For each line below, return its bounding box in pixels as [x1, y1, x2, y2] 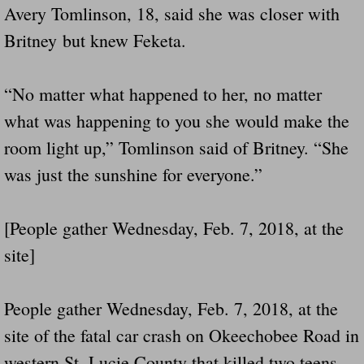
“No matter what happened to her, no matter [4, 81, 322, 106]
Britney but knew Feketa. [4, 28, 186, 52]
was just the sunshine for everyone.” [4, 162, 262, 186]
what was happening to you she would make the [4, 108, 349, 132]
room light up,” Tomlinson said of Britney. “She [4, 135, 349, 159]
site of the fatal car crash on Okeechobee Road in [4, 323, 359, 347]
